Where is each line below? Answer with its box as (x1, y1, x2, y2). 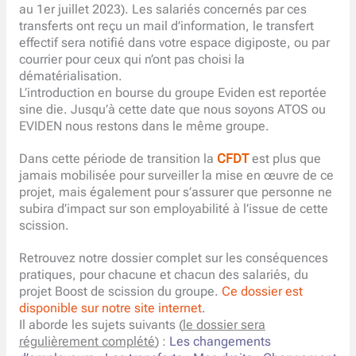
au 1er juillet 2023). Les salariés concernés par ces (18, 2, 307, 17)
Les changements (168, 334, 271, 349)
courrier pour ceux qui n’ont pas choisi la (18, 52, 245, 68)
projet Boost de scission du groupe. (18, 284, 222, 299)
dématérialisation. (18, 69, 122, 84)
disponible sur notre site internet (18, 300, 202, 315)
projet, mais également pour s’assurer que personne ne (18, 184, 332, 199)
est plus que (251, 151, 321, 166)
